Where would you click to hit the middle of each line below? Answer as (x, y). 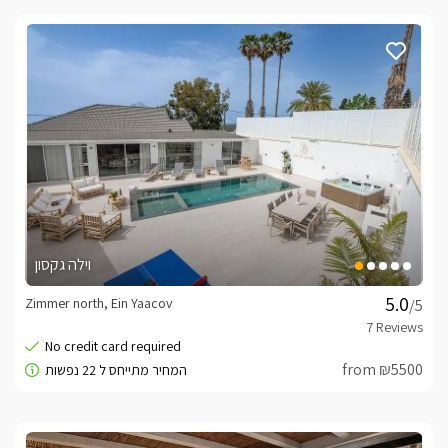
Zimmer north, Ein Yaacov (98, 303)
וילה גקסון (63, 265)
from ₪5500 (382, 370)
